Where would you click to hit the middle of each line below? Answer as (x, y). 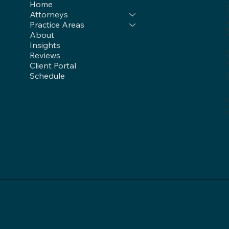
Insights (45, 45)
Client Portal (53, 66)
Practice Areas (57, 25)
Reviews (45, 55)
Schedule (48, 76)
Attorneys (49, 15)
